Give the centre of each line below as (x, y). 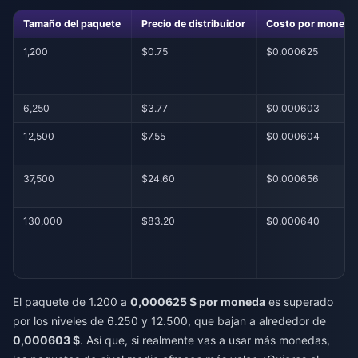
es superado (299, 302)
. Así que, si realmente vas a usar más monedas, (205, 340)
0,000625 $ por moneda (198, 302)
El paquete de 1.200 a (72, 302)
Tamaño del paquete (72, 23)
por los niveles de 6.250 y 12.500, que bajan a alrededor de (169, 321)
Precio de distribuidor (194, 23)
